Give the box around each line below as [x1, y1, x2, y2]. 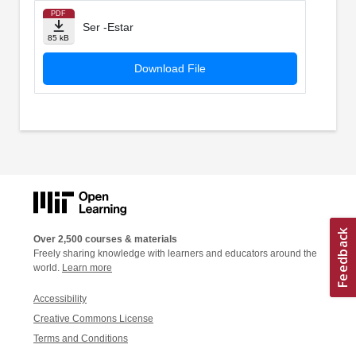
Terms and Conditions [33, 332, 128, 344]
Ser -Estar [82, 21, 133, 34]
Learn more [62, 261, 112, 273]
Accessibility [33, 292, 87, 304]
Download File [133, 62, 206, 75]
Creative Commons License [33, 312, 153, 324]
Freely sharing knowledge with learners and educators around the [33, 247, 317, 259]
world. [33, 261, 62, 273]
